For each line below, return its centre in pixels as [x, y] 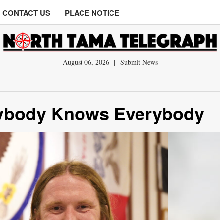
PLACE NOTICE [92, 13]
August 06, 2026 [87, 62]
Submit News [139, 62]
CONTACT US [26, 13]
